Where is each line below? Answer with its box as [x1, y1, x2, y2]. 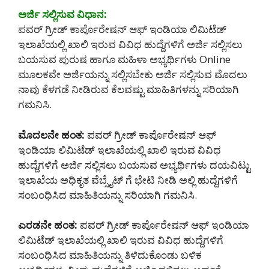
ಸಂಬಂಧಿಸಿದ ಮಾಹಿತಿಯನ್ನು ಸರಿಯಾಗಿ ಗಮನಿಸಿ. [18, 187, 197, 202]
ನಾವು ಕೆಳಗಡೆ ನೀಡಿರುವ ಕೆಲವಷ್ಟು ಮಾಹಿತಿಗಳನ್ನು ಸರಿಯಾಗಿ [18, 82, 239, 97]
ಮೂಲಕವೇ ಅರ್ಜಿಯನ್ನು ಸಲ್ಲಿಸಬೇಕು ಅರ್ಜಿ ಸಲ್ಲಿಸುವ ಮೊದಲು [18, 67, 247, 82]
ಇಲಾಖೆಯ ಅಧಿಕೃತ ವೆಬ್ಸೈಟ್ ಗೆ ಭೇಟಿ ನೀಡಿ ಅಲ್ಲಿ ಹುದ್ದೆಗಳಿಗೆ [18, 172, 238, 187]
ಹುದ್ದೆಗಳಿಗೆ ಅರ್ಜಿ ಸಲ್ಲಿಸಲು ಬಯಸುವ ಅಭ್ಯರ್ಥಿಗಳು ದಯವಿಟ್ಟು [18, 157, 250, 172]
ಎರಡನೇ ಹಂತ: [18, 218, 77, 232]
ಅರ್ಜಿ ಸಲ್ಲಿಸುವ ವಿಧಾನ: [18, 7, 107, 22]
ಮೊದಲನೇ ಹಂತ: [18, 127, 85, 142]
